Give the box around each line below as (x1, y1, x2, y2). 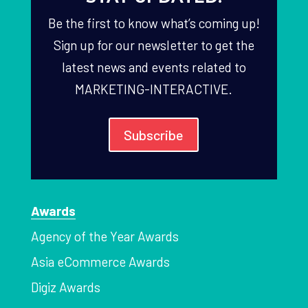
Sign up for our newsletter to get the (53, 37, 254, 54)
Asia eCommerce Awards (30, 254, 170, 270)
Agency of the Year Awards (30, 228, 179, 245)
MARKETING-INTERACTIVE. (75, 81, 233, 98)
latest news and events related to (61, 59, 246, 76)
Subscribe (124, 126, 184, 144)
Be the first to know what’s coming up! (47, 15, 260, 32)
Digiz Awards (30, 279, 100, 296)
